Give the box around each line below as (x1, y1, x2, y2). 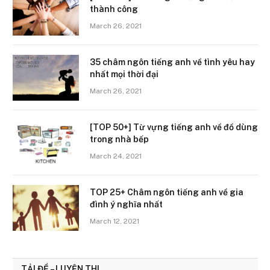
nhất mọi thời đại (90, 69, 159, 79)
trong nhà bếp (90, 134, 149, 144)
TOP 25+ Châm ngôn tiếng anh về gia (90, 187, 243, 197)
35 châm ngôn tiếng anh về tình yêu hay (90, 57, 255, 67)
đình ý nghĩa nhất (90, 199, 163, 209)
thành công (90, 4, 138, 14)
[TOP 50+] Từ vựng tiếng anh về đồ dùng (90, 122, 258, 132)
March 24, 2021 (90, 152, 142, 160)
